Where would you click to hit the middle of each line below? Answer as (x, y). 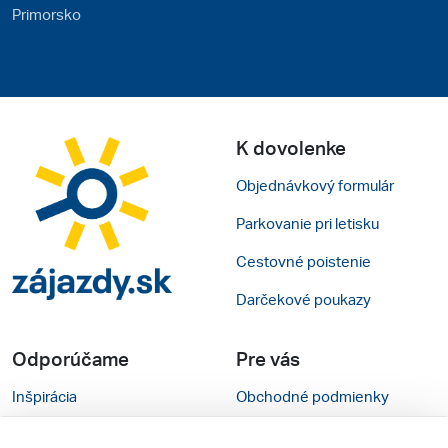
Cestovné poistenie (303, 261)
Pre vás (268, 359)
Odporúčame (70, 359)
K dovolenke (291, 148)
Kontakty (266, 434)
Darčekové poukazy (303, 299)
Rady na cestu (59, 434)
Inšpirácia (44, 396)
